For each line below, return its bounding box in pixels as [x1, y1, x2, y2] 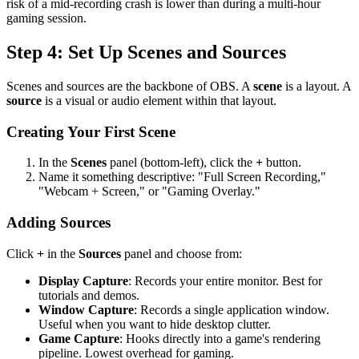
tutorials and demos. [38, 288, 139, 302]
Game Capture [38, 331, 119, 345]
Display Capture [38, 273, 128, 288]
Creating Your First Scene [6, 123, 175, 140]
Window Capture [38, 302, 134, 317]
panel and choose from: [121, 246, 242, 260]
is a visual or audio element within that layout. [42, 93, 276, 107]
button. [263, 155, 301, 170]
